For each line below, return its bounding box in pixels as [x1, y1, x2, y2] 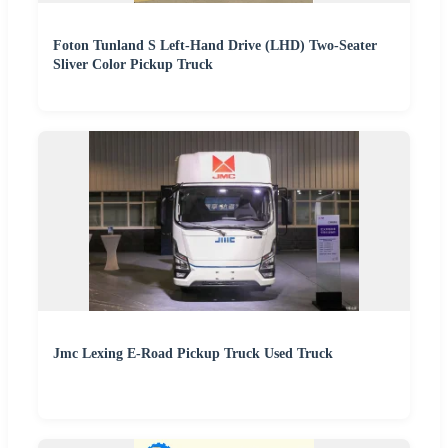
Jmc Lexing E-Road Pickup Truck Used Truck [53, 346, 333, 362]
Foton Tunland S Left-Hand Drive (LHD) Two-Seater [53, 38, 377, 54]
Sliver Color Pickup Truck [53, 57, 213, 73]
